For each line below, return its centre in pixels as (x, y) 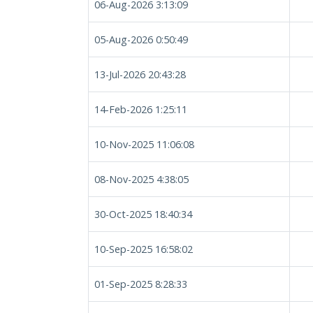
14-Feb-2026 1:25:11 (141, 109)
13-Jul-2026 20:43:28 (140, 74)
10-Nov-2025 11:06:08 (144, 144)
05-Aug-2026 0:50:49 (141, 39)
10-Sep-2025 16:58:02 (144, 249)
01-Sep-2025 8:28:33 (141, 284)
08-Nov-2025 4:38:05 (141, 179)
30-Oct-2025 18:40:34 (143, 214)
